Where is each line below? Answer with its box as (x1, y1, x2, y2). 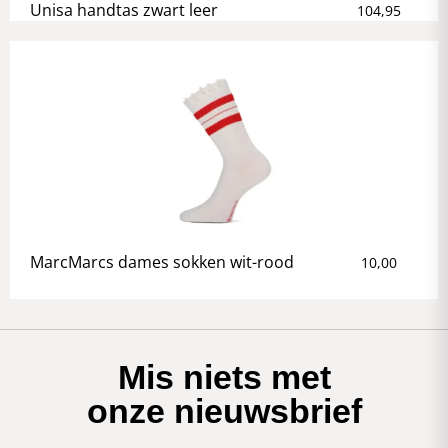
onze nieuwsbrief (86, 392, 362, 431)
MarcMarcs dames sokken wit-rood (30, 250, 294, 273)
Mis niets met (117, 358, 331, 397)
